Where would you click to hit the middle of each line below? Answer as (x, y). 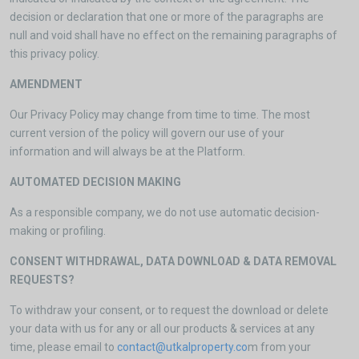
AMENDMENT (46, 84)
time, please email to (63, 347)
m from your (279, 347)
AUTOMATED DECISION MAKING (95, 182)
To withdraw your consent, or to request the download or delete (169, 310)
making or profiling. (58, 231)
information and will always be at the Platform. (127, 151)
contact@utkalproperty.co (182, 347)
